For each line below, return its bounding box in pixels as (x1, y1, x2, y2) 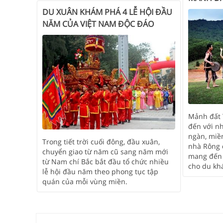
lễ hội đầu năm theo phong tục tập (42, 167, 158, 177)
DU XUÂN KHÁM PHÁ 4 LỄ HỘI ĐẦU (42, 6, 172, 17)
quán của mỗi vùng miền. (42, 177, 127, 187)
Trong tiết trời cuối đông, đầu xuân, (42, 137, 160, 147)
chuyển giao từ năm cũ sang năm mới (42, 147, 168, 157)
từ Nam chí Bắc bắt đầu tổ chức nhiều (42, 157, 169, 167)
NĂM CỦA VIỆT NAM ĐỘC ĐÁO (42, 18, 154, 29)
